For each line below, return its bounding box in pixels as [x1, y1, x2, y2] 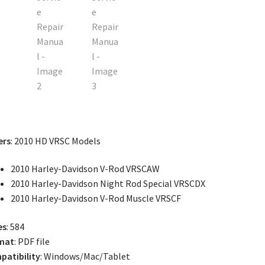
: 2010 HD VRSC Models [10, 134, 101, 147]
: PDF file [14, 235, 50, 247]
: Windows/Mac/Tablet [40, 250, 130, 262]
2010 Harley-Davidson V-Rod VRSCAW [10, 163, 160, 175]
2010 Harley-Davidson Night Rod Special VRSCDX [10, 177, 205, 190]
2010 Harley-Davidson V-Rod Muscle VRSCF [10, 192, 181, 205]
